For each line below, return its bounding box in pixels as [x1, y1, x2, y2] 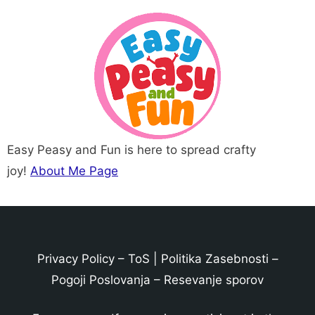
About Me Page [30, 163, 118, 178]
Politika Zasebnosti [160, 251, 269, 266]
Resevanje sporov [164, 272, 264, 287]
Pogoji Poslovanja [51, 272, 150, 287]
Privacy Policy [37, 251, 115, 266]
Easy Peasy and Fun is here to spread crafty [7, 142, 256, 157]
